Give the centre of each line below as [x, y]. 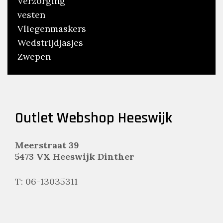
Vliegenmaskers [52, 29]
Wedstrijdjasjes [50, 43]
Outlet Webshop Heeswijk [94, 118]
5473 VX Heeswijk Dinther [75, 157]
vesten [31, 15]
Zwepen [34, 57]
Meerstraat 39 [47, 145]
